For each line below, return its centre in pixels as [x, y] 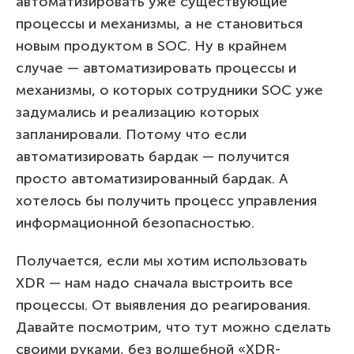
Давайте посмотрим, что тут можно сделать [173, 327]
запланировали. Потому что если [131, 134]
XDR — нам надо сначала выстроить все [154, 282]
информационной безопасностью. [135, 222]
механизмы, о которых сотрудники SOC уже [169, 90]
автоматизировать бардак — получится [153, 156]
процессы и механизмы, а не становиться [159, 23]
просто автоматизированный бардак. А [152, 178]
